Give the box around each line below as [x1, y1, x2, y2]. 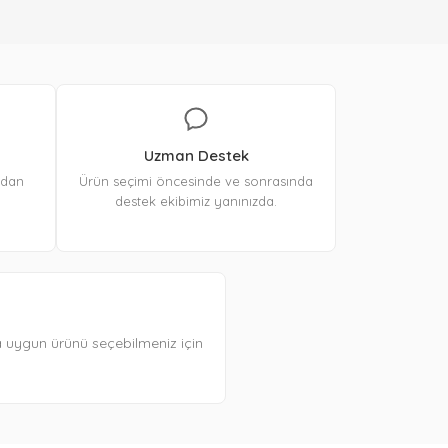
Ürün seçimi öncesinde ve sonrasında [79, 173, 313, 190]
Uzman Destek [143, 146, 249, 166]
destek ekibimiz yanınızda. [115, 193, 277, 210]
